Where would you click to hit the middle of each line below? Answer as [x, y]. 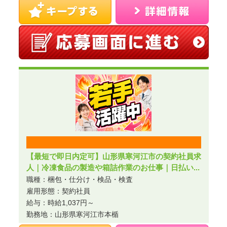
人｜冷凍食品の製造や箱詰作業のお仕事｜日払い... [113, 167]
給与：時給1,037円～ [60, 203]
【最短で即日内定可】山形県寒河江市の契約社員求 [113, 156]
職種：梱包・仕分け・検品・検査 [79, 179]
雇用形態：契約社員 [58, 191]
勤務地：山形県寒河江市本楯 [72, 214]
